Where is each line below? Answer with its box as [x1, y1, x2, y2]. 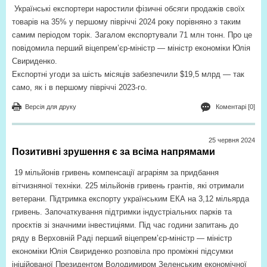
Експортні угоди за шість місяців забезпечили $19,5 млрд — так [12, 70, 244, 79]
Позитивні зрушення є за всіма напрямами [12, 147, 215, 157]
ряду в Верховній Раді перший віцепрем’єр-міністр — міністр [12, 234, 232, 243]
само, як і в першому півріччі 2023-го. [12, 83, 147, 92]
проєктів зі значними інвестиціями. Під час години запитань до [12, 221, 238, 230]
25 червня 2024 [209, 136, 255, 144]
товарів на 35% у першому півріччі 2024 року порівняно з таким [12, 17, 241, 27]
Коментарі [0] [216, 103, 255, 111]
